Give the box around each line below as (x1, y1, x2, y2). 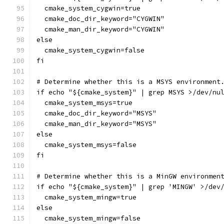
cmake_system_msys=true (36, 98, 132, 107)
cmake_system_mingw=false (36, 214, 140, 222)
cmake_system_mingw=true (36, 193, 136, 201)
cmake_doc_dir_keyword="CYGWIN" (36, 14, 164, 23)
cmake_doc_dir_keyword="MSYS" (36, 109, 156, 117)
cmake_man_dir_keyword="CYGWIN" (36, 25, 164, 33)
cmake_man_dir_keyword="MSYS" (36, 119, 156, 128)
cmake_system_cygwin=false (36, 46, 144, 54)
